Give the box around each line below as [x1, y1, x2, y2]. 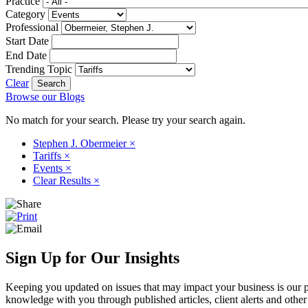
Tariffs [33, 149, 64, 162]
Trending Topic [5, 63, 72, 75]
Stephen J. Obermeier [33, 137, 129, 149]
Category [5, 8, 45, 20]
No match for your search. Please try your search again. [5, 113, 245, 126]
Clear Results [33, 174, 93, 186]
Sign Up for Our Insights [5, 248, 179, 267]
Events [33, 162, 65, 174]
